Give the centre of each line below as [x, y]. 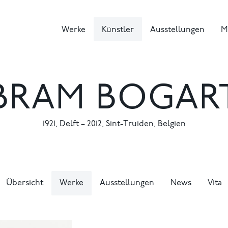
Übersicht [25, 183]
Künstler [118, 30]
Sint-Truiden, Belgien [146, 124]
